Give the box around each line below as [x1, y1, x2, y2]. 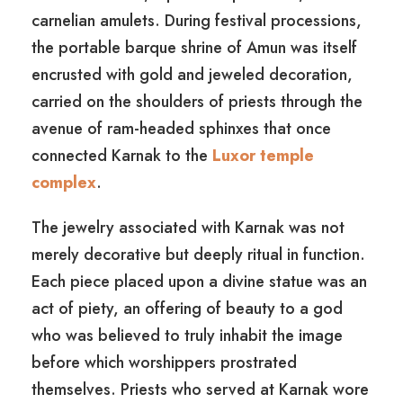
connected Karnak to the [31, 144, 212, 168]
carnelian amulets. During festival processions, [31, 9, 362, 33]
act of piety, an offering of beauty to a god [31, 297, 343, 321]
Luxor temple [212, 144, 314, 168]
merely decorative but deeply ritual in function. [31, 243, 365, 267]
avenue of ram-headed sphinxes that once [31, 117, 331, 141]
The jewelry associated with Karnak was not [31, 216, 345, 240]
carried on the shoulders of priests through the [31, 90, 363, 114]
